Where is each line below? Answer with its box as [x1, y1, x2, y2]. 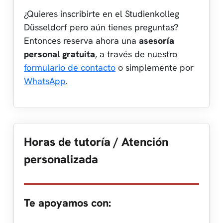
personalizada [24, 151, 98, 167]
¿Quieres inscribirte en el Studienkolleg [24, 7, 179, 19]
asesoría [139, 34, 174, 46]
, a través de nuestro [95, 48, 177, 60]
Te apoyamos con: [24, 195, 111, 210]
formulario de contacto [24, 61, 115, 73]
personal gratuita [24, 48, 95, 60]
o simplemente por [115, 61, 194, 73]
